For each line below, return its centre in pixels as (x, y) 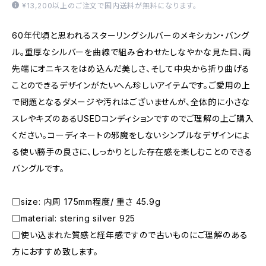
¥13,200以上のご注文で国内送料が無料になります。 (109, 6)
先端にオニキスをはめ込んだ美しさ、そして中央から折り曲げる (131, 69)
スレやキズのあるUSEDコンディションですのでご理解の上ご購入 (133, 118)
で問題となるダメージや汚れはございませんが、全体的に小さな (131, 102)
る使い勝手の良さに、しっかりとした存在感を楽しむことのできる (132, 152)
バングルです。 (38, 168)
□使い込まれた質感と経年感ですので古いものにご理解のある (130, 235)
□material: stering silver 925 (74, 218)
